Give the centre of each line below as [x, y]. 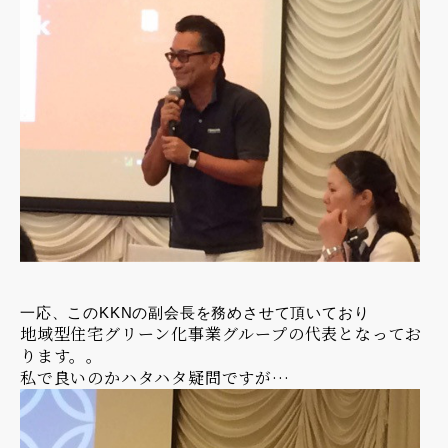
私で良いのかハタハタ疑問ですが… [155, 377]
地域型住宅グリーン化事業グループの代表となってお [221, 333]
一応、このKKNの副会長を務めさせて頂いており [195, 312]
